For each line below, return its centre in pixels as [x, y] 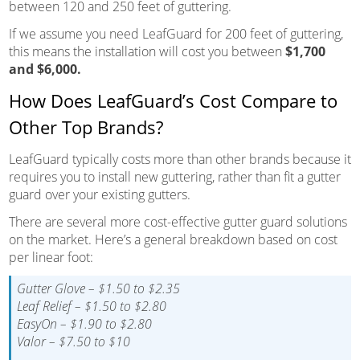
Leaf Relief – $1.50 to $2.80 [91, 306]
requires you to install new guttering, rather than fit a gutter [174, 176]
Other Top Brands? [86, 127]
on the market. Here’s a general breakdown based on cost [173, 239]
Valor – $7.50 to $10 [73, 341]
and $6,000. [45, 69]
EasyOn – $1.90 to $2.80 [84, 323]
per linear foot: [51, 257]
